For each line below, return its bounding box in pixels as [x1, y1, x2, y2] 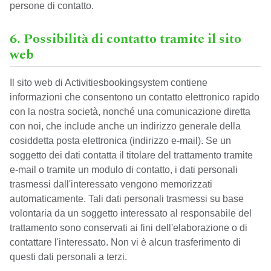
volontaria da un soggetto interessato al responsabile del [10, 208, 252, 218]
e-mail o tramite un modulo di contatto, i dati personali [10, 165, 238, 175]
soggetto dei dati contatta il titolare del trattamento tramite [10, 150, 253, 160]
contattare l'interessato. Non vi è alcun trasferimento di [10, 237, 241, 247]
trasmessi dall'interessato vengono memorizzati [10, 179, 212, 189]
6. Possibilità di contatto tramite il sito [10, 29, 241, 49]
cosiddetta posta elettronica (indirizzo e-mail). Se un [10, 135, 231, 146]
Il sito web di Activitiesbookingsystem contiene [10, 77, 207, 88]
